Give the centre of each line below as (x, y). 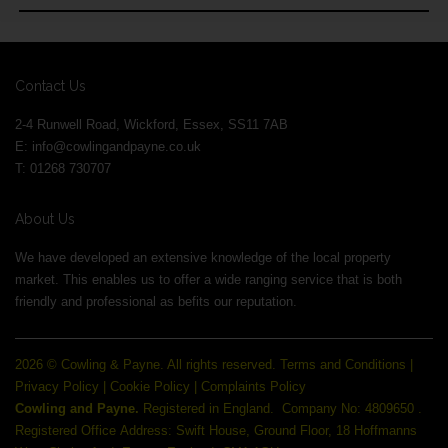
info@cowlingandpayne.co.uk (116, 146)
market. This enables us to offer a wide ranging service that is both (208, 279)
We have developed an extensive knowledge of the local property (203, 257)
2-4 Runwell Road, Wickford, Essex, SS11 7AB (151, 124)
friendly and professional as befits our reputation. (158, 301)
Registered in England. (210, 408)
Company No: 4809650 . (354, 408)
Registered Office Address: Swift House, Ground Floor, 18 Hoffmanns (216, 430)
